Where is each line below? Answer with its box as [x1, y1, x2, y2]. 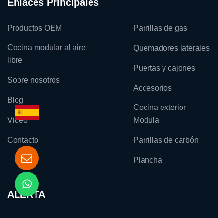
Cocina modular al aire [7, 43, 86, 52]
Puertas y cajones [133, 64, 195, 72]
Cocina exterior [133, 103, 186, 111]
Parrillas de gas [133, 24, 187, 32]
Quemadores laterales [133, 44, 210, 52]
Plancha [133, 156, 162, 164]
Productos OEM [7, 24, 62, 32]
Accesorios [133, 84, 172, 92]
